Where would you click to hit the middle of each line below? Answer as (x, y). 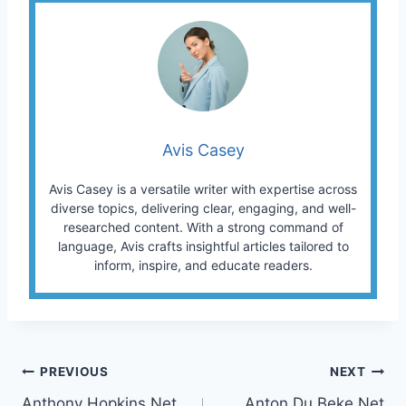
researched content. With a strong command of (203, 227)
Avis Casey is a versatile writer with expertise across (203, 188)
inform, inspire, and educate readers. (203, 265)
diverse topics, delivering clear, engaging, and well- (203, 208)
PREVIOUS (74, 372)
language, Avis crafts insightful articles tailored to (203, 246)
